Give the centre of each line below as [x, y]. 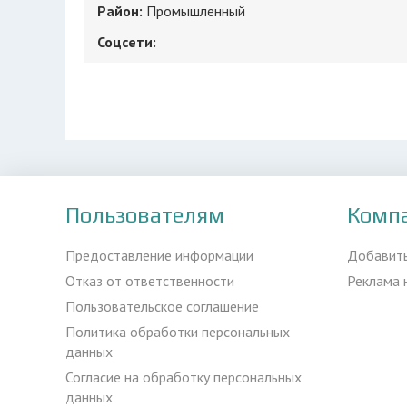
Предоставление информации [159, 255]
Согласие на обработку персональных [184, 377]
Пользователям [145, 215]
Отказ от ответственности [150, 281]
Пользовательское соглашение [162, 306]
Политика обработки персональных [178, 332]
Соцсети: [127, 42]
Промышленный [196, 11]
